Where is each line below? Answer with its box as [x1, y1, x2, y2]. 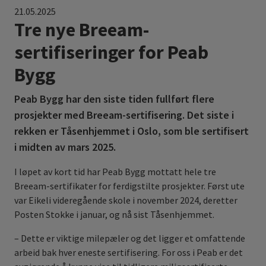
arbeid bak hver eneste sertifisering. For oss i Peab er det [14, 246, 243, 258]
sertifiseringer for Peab [14, 40, 208, 64]
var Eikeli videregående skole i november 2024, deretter [14, 194, 237, 206]
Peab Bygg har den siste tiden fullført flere [14, 91, 214, 106]
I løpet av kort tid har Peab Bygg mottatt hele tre [14, 165, 216, 178]
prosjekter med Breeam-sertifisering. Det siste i [14, 107, 234, 122]
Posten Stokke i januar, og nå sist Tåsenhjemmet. [14, 208, 214, 220]
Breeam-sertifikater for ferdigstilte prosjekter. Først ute [14, 179, 245, 192]
